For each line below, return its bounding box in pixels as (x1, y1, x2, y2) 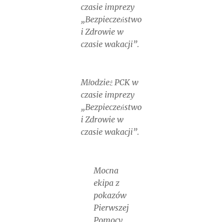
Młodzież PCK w (80, 77, 138, 88)
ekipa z (93, 177, 119, 188)
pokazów (93, 190, 126, 200)
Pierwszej (93, 202, 129, 213)
